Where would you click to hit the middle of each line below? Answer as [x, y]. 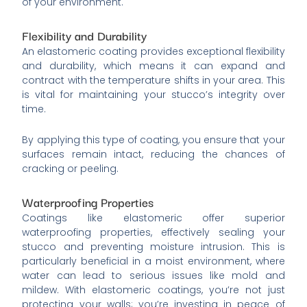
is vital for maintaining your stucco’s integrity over [153, 94]
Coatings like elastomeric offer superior [153, 218]
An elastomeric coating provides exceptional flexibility [153, 51]
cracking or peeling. [71, 169]
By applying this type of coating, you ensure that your [153, 140]
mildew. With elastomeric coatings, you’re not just [153, 290]
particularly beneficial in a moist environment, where [153, 261]
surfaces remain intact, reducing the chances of [153, 155]
